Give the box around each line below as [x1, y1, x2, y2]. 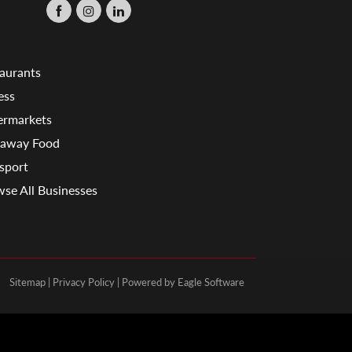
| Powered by [115, 275, 178, 288]
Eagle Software [178, 275, 244, 288]
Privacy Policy [53, 275, 115, 288]
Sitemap [9, 275, 46, 288]
